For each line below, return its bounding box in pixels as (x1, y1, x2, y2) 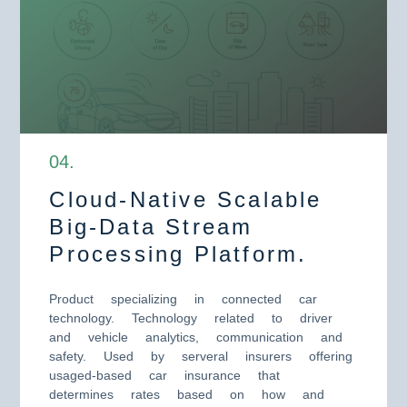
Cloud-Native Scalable (49, 187, 323, 212)
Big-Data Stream (49, 214, 253, 239)
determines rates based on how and (49, 387, 325, 402)
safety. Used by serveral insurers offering (49, 349, 353, 363)
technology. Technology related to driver (49, 311, 333, 325)
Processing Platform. (49, 242, 308, 266)
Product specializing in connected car (49, 292, 318, 306)
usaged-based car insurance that (49, 368, 281, 382)
